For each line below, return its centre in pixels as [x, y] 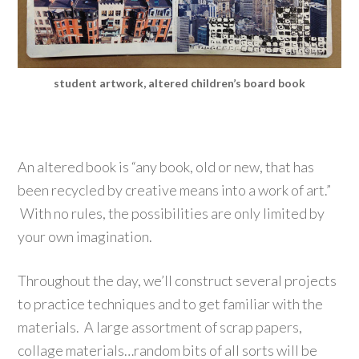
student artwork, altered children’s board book [179, 83]
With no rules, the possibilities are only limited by [171, 213]
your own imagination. [85, 236]
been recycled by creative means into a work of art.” [175, 190]
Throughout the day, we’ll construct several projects [177, 280]
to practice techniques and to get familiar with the [171, 303]
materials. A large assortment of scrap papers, [160, 327]
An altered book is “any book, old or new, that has [166, 166]
